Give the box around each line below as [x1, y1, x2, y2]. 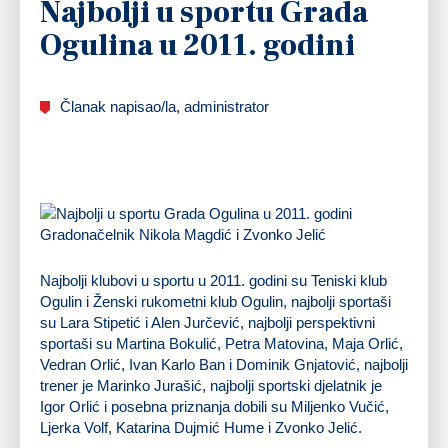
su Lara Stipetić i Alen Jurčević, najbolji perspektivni [40, 313, 375, 331]
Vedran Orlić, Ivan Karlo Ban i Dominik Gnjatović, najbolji [40, 355, 408, 373]
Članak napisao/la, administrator [60, 97, 269, 115]
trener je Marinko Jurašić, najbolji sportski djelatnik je [40, 376, 382, 394]
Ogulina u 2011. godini [40, 25, 355, 65]
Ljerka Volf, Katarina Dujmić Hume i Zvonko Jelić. [40, 418, 362, 436]
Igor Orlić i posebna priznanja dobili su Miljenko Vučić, [40, 397, 389, 415]
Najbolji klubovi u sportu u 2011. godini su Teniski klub [40, 271, 387, 289]
